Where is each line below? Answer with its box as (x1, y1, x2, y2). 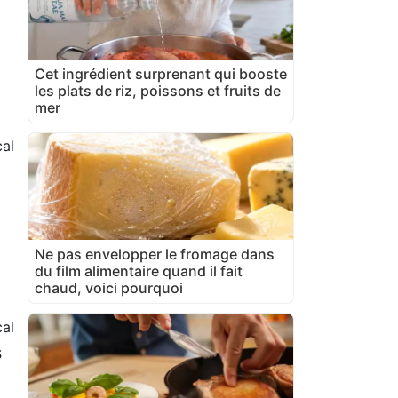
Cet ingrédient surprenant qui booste (35, 64, 287, 83)
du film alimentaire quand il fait (35, 261, 243, 280)
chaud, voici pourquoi (35, 278, 183, 297)
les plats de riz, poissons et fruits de (35, 81, 281, 99)
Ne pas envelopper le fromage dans (35, 244, 275, 263)
